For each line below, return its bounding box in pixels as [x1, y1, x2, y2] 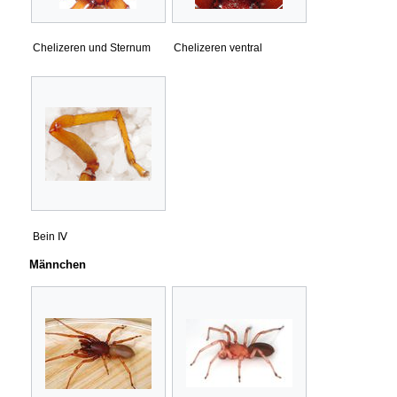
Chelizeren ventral [174, 42, 262, 55]
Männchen [29, 258, 86, 271]
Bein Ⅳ [33, 230, 67, 243]
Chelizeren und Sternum [33, 42, 151, 55]
